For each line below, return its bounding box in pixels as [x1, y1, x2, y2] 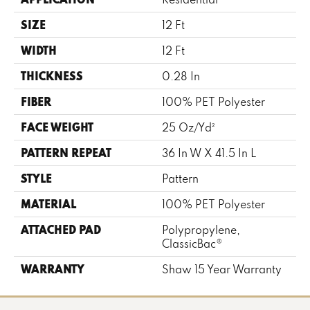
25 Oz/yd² [162, 120, 215, 134]
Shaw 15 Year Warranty [162, 262, 282, 276]
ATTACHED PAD [21, 221, 101, 237]
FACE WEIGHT [21, 119, 93, 134]
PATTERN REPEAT [21, 145, 111, 160]
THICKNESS [21, 68, 83, 83]
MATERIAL [21, 196, 76, 211]
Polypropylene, [162, 222, 240, 237]
